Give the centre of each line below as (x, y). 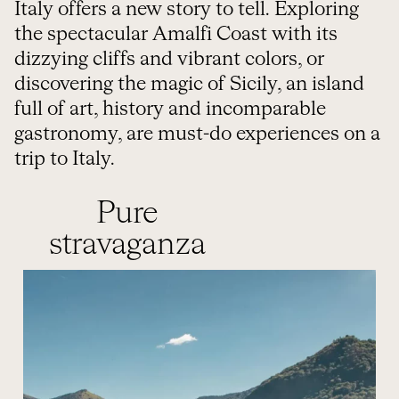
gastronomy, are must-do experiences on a (197, 134)
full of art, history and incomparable (170, 110)
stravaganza (127, 245)
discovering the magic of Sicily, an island (189, 85)
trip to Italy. (65, 159)
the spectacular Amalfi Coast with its (176, 35)
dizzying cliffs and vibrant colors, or (169, 60)
